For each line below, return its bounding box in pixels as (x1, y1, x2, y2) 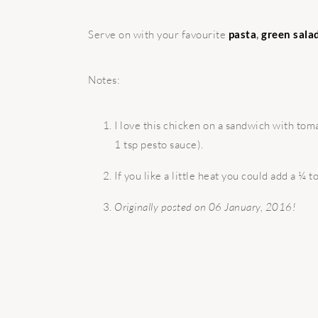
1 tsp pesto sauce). (114, 137, 204, 151)
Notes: (88, 72, 120, 87)
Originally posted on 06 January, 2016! (114, 199, 295, 214)
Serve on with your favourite (88, 27, 229, 41)
